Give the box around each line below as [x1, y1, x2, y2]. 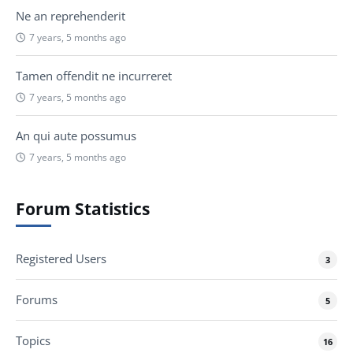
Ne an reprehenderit [16, 7, 125, 24]
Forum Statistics [16, 197, 150, 220]
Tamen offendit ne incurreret [16, 67, 172, 84]
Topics [16, 333, 50, 349]
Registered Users [16, 251, 106, 267]
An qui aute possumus [16, 127, 136, 143]
